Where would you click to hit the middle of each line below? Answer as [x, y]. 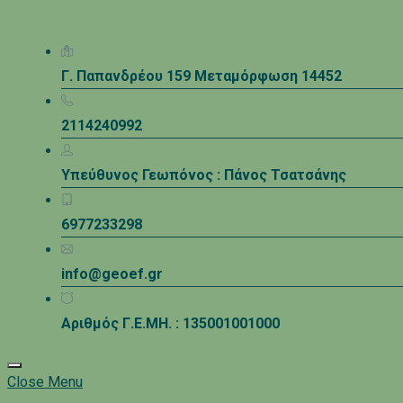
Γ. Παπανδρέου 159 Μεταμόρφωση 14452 [201, 76]
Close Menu [45, 382]
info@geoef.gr [112, 274]
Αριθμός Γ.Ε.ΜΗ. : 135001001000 [170, 324]
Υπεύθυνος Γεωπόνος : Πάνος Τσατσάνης [204, 175]
